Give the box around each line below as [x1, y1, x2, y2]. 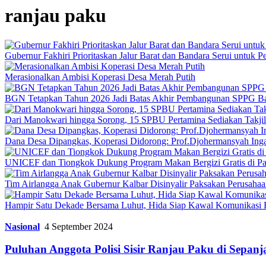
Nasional [5, 221, 40, 232]
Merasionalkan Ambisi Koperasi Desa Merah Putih [5, 71, 195, 82]
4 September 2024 [45, 221, 113, 232]
